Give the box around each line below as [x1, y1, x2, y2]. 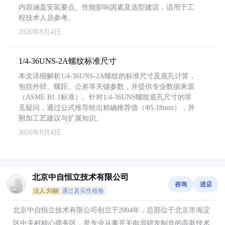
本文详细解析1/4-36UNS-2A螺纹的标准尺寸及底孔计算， [19, 72, 196, 80]
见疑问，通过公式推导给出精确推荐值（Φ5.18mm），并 [19, 104, 195, 111]
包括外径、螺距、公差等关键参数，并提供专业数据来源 [19, 83, 194, 90]
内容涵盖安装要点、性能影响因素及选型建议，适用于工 [19, 4, 194, 11]
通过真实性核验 [62, 187, 104, 194]
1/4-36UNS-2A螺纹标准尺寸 [19, 57, 117, 65]
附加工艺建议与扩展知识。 [19, 115, 103, 122]
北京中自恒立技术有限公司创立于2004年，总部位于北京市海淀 [13, 206, 210, 214]
